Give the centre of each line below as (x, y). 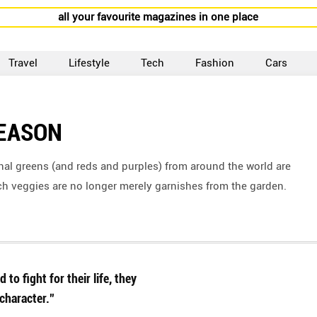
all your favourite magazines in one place (158, 17)
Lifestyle (90, 63)
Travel (23, 63)
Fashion (215, 63)
